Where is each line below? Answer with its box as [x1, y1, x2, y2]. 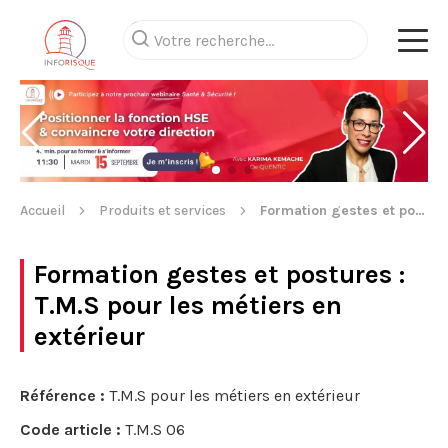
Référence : [20, 386, 105, 405]
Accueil [20, 202, 65, 219]
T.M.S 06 [121, 420, 185, 439]
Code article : [20, 420, 121, 439]
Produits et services [99, 202, 226, 219]
